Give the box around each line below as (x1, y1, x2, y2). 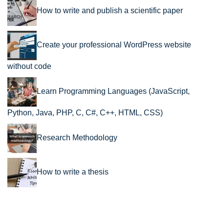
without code (7, 62, 51, 70)
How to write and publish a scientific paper (37, 6, 183, 15)
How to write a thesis (37, 167, 109, 176)
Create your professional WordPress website (37, 40, 191, 49)
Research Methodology (37, 133, 117, 142)
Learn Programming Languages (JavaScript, (37, 87, 190, 95)
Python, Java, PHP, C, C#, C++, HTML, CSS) (7, 108, 163, 117)
